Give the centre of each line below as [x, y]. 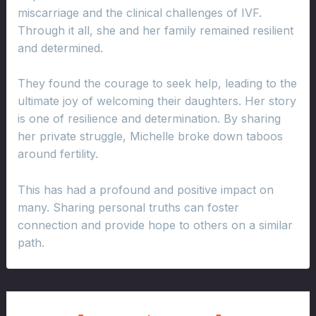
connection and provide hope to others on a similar [155, 225]
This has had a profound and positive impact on [145, 189]
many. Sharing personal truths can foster [128, 207]
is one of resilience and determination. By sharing [149, 119]
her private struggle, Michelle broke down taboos [150, 136]
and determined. [60, 48]
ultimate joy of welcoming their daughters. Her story [157, 101]
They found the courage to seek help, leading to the [157, 84]
